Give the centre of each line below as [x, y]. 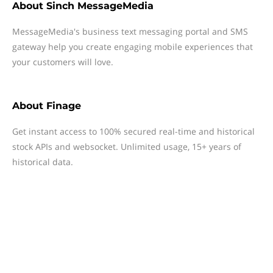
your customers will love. [63, 62]
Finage [64, 106]
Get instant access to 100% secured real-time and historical [133, 131]
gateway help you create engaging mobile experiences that [133, 47]
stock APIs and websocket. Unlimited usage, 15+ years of [127, 147]
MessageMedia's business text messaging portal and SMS [130, 31]
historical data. [43, 162]
